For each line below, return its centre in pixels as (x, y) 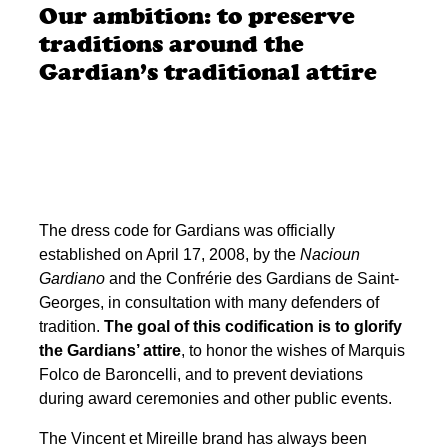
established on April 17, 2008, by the (169, 254)
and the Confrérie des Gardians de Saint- (252, 278)
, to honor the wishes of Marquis (293, 350)
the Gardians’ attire (110, 350)
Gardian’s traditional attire (208, 71)
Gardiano (72, 278)
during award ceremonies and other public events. (215, 398)
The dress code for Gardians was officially (187, 230)
